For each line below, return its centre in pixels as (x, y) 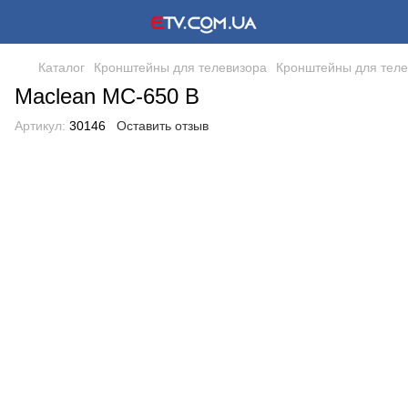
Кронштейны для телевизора (180, 67)
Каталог (61, 67)
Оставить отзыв (163, 126)
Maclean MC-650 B (107, 96)
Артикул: (40, 126)
